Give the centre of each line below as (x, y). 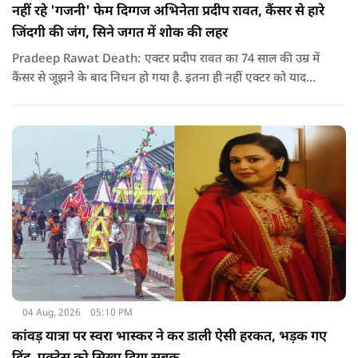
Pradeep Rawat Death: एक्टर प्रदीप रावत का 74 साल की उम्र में (166, 60)
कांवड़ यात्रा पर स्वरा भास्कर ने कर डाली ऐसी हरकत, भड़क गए (169, 338)
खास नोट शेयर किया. (60, 117)
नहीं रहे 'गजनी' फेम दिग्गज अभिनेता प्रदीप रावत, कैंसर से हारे (168, 12)
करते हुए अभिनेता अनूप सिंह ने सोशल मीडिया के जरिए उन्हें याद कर (83, 98)
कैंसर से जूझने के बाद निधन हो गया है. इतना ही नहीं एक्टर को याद (159, 79)
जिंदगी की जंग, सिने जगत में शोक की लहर (120, 34)
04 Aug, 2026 (51, 314)
